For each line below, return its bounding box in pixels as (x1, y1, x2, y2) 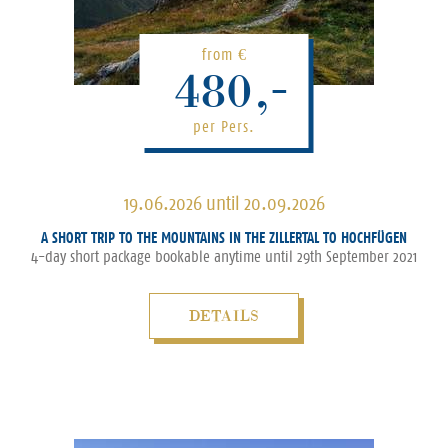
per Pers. (193, 117, 255, 136)
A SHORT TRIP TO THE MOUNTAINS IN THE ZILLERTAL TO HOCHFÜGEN (41, 229, 407, 246)
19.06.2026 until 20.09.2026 (123, 192, 325, 214)
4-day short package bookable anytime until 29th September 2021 (31, 247, 417, 266)
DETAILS (188, 306, 260, 325)
